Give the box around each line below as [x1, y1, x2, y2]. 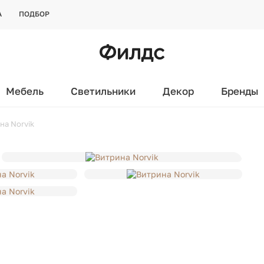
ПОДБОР [19, 9, 49, 18]
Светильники [70, 85, 136, 97]
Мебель [5, 85, 44, 97]
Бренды [220, 85, 259, 97]
